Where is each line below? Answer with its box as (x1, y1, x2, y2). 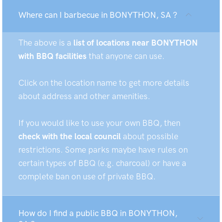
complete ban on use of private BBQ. (18, 171, 156, 181)
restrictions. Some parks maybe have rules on (18, 145, 188, 155)
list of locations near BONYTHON (73, 38, 198, 48)
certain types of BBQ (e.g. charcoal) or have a (18, 158, 186, 168)
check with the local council (18, 131, 121, 141)
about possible (121, 131, 178, 141)
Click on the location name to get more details (18, 78, 189, 88)
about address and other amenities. (18, 91, 150, 101)
